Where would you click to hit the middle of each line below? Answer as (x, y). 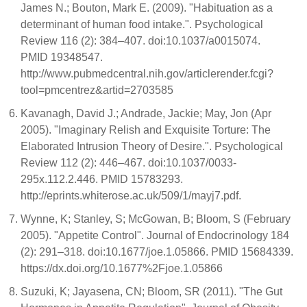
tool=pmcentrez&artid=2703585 (97, 90)
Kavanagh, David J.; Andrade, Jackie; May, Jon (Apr (146, 113)
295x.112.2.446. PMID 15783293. (102, 179)
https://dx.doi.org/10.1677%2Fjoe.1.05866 (122, 268)
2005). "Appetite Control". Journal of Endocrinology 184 (155, 235)
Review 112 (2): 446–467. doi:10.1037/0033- (128, 163)
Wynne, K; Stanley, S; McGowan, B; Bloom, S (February (156, 219)
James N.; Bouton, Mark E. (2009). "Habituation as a (147, 8)
